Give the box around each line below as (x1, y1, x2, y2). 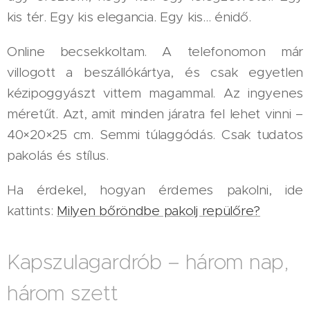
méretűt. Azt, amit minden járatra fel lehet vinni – (7, 106, 303, 122)
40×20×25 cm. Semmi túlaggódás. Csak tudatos (7, 127, 303, 143)
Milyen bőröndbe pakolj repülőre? (57, 203, 261, 219)
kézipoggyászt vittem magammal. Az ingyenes (7, 85, 303, 101)
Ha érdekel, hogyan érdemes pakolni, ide (7, 182, 303, 198)
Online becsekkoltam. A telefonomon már (7, 44, 303, 60)
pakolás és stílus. (7, 147, 109, 163)
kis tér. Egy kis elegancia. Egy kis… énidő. (7, 9, 251, 25)
